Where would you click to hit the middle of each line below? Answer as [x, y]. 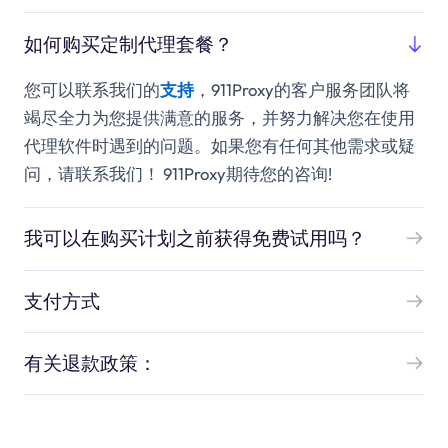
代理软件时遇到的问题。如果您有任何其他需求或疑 [219, 145]
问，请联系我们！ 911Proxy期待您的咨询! [177, 173]
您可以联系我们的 [91, 89]
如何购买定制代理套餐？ [128, 43]
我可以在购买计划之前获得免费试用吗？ [194, 238]
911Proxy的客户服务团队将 [310, 89]
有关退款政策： [90, 363]
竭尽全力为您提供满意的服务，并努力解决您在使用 [219, 117]
